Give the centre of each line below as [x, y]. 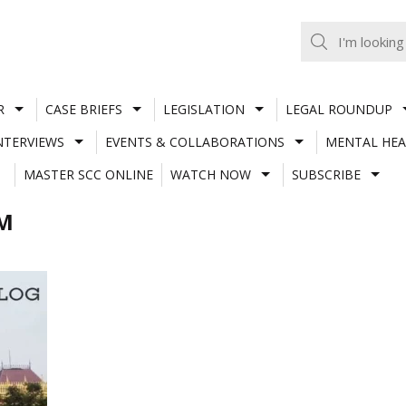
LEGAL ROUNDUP [338, 109]
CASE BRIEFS [83, 109]
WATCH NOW [210, 174]
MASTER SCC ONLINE [88, 174]
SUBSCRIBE [326, 174]
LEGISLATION [203, 109]
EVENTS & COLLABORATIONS [194, 141]
